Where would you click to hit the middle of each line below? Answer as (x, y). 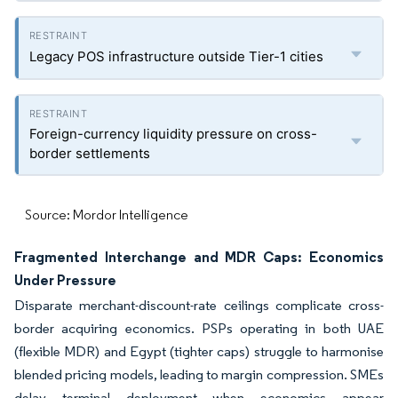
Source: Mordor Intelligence (107, 215)
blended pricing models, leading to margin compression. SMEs (199, 374)
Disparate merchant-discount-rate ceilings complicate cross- (199, 305)
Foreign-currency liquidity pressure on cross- (173, 134)
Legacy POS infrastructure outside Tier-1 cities (176, 56)
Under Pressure (65, 280)
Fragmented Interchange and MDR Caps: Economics (199, 257)
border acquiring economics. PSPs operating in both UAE (199, 328)
